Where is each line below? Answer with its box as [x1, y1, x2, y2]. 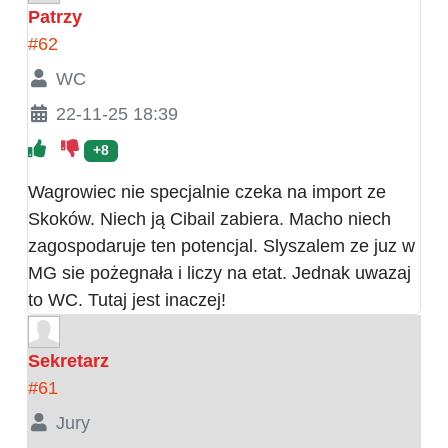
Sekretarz [28, 351, 109, 372]
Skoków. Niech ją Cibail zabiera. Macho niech [28, 209, 391, 230]
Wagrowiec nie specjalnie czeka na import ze [28, 182, 386, 203]
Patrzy [28, 7, 82, 28]
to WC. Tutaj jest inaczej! [28, 290, 226, 311]
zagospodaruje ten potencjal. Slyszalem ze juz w [28, 236, 415, 257]
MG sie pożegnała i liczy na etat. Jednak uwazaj [28, 263, 411, 284]
